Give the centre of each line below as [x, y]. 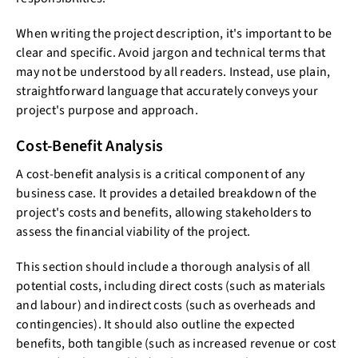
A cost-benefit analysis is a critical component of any [161, 174]
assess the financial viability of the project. [133, 232]
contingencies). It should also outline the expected [155, 324]
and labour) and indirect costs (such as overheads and [166, 305]
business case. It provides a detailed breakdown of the [167, 193]
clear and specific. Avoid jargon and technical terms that [171, 53]
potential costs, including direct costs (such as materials [171, 286]
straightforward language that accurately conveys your [167, 91]
